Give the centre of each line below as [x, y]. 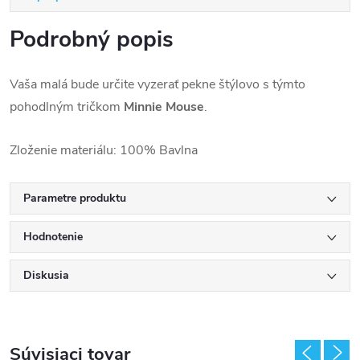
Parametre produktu [75, 198]
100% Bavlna [159, 150]
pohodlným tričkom [67, 107]
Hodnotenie [53, 237]
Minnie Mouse [164, 107]
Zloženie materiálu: [65, 150]
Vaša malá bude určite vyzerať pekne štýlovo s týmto [157, 84]
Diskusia [46, 275]
